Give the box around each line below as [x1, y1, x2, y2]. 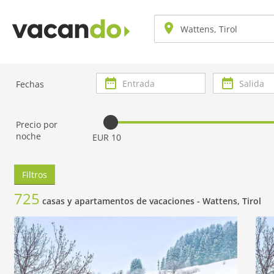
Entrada [95, 78, 128, 89]
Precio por [16, 119, 57, 130]
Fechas [16, 78, 44, 90]
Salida [212, 78, 238, 89]
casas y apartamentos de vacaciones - [42, 195, 202, 207]
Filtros [22, 169, 47, 180]
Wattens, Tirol [202, 195, 261, 207]
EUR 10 [92, 131, 122, 143]
